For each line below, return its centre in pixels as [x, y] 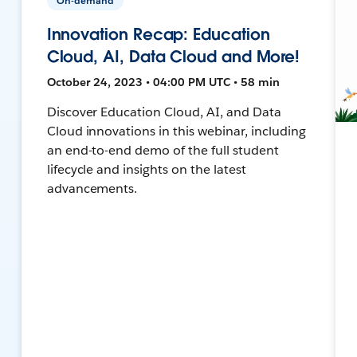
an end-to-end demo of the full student [163, 150]
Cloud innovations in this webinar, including [176, 131]
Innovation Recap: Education [158, 34]
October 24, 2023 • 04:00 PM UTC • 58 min [163, 82]
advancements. [92, 188]
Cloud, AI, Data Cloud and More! [173, 56]
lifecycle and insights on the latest [146, 169]
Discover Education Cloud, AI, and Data [164, 112]
